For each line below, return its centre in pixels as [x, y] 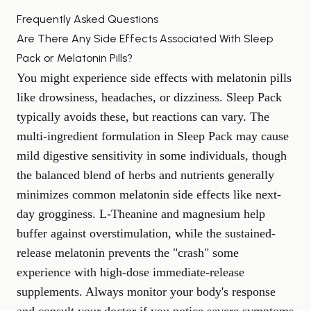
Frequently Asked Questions [87, 19]
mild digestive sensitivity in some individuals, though [152, 155]
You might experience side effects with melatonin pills [154, 78]
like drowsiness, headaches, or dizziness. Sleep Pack [149, 97]
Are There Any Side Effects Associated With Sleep [145, 39]
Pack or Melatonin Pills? [75, 58]
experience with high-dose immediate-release [131, 272]
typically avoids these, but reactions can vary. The [143, 117]
